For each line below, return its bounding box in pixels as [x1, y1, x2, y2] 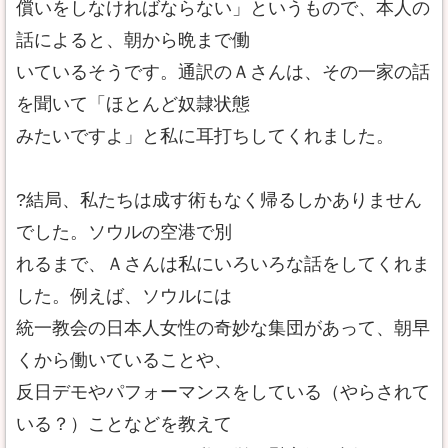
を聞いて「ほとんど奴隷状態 [16, 94, 250, 114]
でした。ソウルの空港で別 [16, 222, 232, 242]
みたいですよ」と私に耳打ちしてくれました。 [16, 126, 394, 146]
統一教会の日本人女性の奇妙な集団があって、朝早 [16, 318, 430, 338]
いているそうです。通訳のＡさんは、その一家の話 [16, 62, 430, 82]
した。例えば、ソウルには [16, 286, 232, 306]
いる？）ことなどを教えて [16, 414, 232, 434]
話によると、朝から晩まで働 [16, 30, 250, 50]
